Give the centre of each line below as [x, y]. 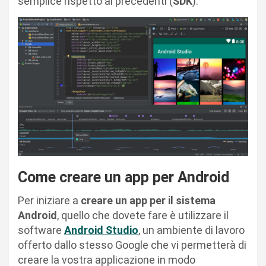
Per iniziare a [49, 201]
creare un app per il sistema [148, 201]
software [41, 230]
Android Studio [101, 230]
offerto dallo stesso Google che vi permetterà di [132, 245]
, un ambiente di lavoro [191, 230]
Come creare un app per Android [123, 178]
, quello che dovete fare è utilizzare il [143, 216]
